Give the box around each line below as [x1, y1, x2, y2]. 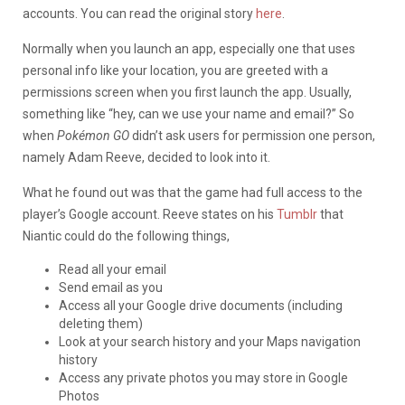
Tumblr [277, 206, 317, 221]
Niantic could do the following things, [23, 228, 230, 243]
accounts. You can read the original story [23, 5, 256, 21]
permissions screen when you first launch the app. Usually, [23, 84, 352, 99]
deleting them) [59, 316, 143, 331]
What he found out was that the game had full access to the [23, 184, 363, 200]
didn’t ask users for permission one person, [129, 127, 375, 143]
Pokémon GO [57, 127, 129, 143]
